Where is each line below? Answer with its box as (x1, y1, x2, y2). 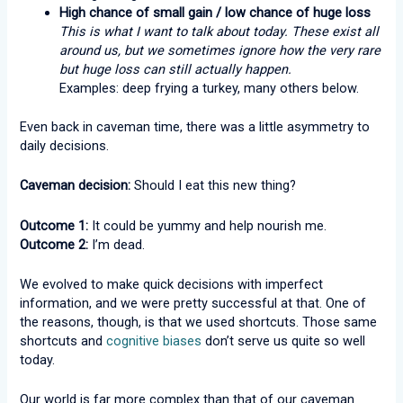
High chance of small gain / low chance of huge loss (59, 4, 372, 22)
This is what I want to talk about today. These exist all (59, 23, 380, 40)
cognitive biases (106, 333, 202, 349)
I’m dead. (88, 236, 146, 253)
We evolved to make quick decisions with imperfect (20, 276, 324, 292)
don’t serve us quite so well (201, 333, 366, 349)
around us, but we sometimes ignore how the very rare (59, 42, 381, 59)
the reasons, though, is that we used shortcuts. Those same (20, 314, 378, 330)
